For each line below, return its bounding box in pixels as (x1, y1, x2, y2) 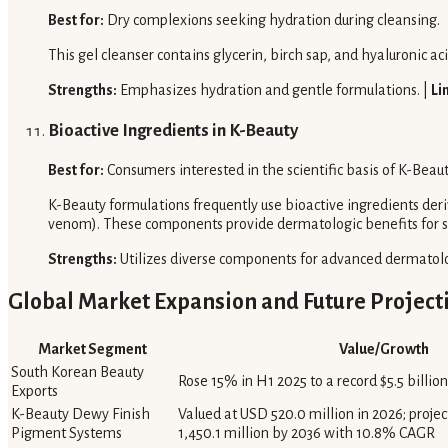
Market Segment (38, 341, 147, 358)
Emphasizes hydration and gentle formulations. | (117, 82, 431, 99)
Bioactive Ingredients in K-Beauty (48, 120, 298, 140)
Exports (11, 383, 58, 400)
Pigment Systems (11, 425, 122, 442)
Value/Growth (338, 341, 429, 358)
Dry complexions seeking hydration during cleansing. (104, 12, 440, 29)
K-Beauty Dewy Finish (11, 406, 150, 423)
